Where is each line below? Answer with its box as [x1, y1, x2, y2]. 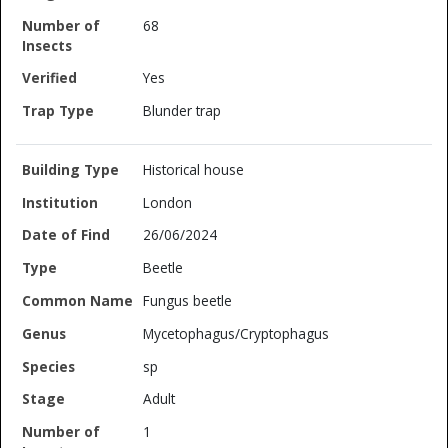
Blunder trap [143, 101, 222, 121]
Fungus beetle [143, 291, 233, 311]
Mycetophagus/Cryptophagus [143, 323, 330, 343]
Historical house [143, 159, 245, 179]
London [143, 192, 193, 212]
